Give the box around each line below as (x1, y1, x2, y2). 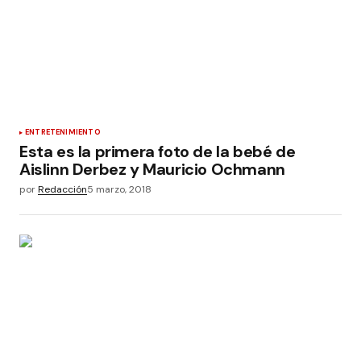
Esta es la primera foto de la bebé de (19, 141, 296, 162)
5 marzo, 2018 (87, 183, 151, 196)
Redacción (38, 183, 87, 196)
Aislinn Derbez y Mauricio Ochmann (19, 159, 285, 180)
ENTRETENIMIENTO (25, 127, 101, 137)
